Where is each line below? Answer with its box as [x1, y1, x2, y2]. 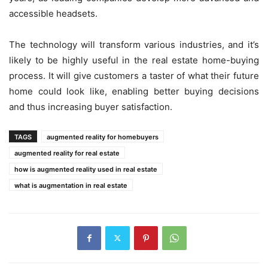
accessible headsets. [9, 7, 98, 19]
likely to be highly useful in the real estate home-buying [9, 54, 259, 66]
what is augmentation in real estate [14, 181, 127, 190]
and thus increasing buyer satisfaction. [9, 100, 172, 112]
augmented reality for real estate [14, 148, 120, 157]
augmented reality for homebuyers [47, 132, 159, 141]
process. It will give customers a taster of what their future [9, 69, 259, 81]
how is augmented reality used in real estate [14, 165, 157, 173]
